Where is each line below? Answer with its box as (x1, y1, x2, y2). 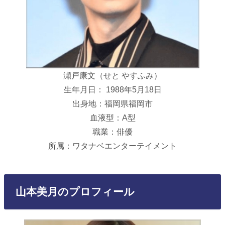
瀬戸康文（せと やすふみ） (63, 71, 162, 80)
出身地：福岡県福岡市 (72, 99, 153, 108)
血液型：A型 (89, 113, 136, 123)
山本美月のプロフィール (15, 186, 135, 197)
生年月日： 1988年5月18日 (63, 85, 162, 94)
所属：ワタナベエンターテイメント (48, 141, 177, 151)
